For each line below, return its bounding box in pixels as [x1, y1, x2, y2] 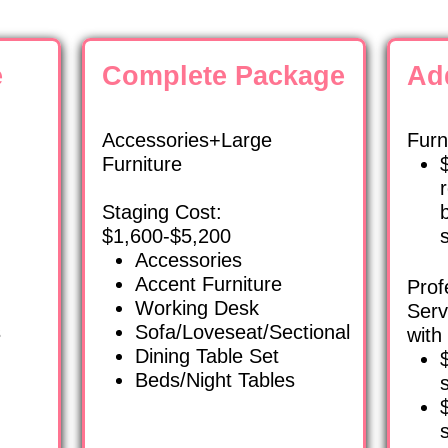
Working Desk [135, 297, 260, 320]
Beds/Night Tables [135, 369, 296, 392]
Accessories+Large [102, 129, 273, 152]
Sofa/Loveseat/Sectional [135, 321, 351, 344]
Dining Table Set [135, 345, 280, 368]
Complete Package [102, 60, 346, 91]
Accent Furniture [135, 273, 283, 296]
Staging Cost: [102, 201, 223, 224]
